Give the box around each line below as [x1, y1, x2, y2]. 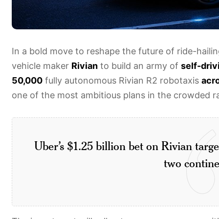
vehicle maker [12, 60, 71, 71]
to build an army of [98, 60, 181, 71]
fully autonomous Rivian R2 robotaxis [43, 75, 201, 86]
